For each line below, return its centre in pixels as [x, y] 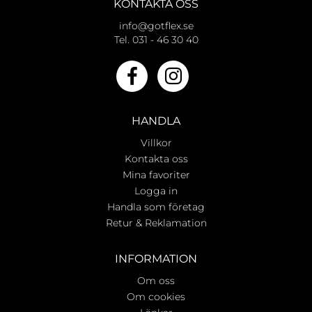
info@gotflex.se [156, 26]
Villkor [156, 143]
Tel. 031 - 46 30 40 [156, 40]
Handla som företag [156, 207]
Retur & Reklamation [156, 223]
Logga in [156, 191]
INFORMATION [156, 259]
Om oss [156, 281]
